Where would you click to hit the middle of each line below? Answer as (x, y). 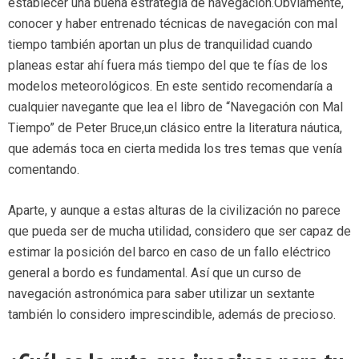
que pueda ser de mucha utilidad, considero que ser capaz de (179, 232)
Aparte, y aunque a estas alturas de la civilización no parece (174, 211)
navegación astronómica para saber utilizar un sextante (161, 294)
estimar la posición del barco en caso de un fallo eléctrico (169, 252)
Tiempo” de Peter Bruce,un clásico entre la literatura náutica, (175, 128)
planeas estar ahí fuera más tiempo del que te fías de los (168, 66)
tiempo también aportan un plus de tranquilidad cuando (160, 45)
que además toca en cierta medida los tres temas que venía (175, 149)
